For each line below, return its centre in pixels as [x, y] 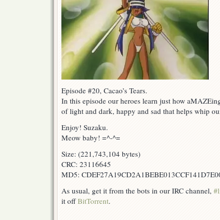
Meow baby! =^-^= [91, 138]
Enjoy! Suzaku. [85, 127]
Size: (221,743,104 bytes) [101, 154]
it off [69, 201]
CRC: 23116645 [86, 164]
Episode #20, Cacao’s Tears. [104, 91]
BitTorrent [93, 201]
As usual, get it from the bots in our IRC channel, [137, 191]
